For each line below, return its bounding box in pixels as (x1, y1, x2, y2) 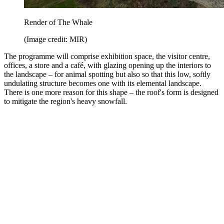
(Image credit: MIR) (24, 35, 87, 44)
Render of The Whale (24, 18, 92, 27)
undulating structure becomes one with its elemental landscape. (4, 79, 201, 88)
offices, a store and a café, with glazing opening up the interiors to (4, 61, 211, 70)
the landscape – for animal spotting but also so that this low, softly (4, 70, 210, 79)
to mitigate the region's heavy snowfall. (4, 97, 127, 106)
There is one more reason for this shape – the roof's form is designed (4, 88, 218, 97)
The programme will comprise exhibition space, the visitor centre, (4, 52, 210, 61)
